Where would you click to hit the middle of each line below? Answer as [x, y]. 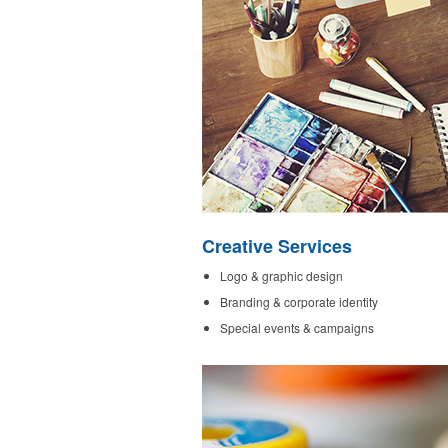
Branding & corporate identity [299, 301]
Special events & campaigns [297, 327]
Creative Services [277, 246]
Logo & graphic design [281, 275]
